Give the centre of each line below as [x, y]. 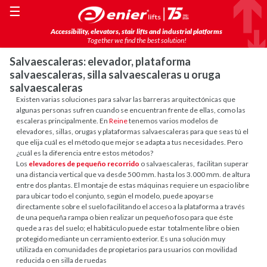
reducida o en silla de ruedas [62, 260]
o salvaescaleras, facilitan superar [194, 164]
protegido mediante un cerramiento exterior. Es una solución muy [121, 239]
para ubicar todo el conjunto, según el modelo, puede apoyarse [115, 196]
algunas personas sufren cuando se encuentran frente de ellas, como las [131, 110]
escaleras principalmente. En [63, 121]
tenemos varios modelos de [173, 121]
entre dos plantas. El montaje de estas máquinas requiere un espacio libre [133, 185]
